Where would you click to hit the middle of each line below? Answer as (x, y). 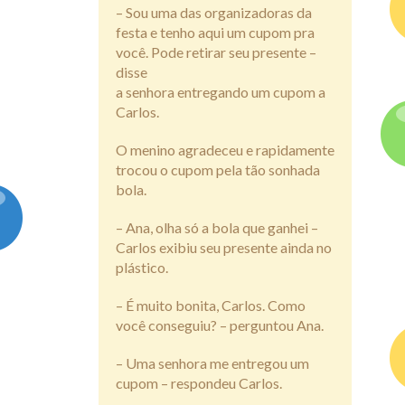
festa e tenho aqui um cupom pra (215, 33)
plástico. (142, 268)
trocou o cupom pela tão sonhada (218, 170)
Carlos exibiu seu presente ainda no (224, 248)
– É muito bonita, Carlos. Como (211, 306)
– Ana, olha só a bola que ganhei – (217, 228)
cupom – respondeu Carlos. (199, 383)
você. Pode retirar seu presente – (216, 52)
